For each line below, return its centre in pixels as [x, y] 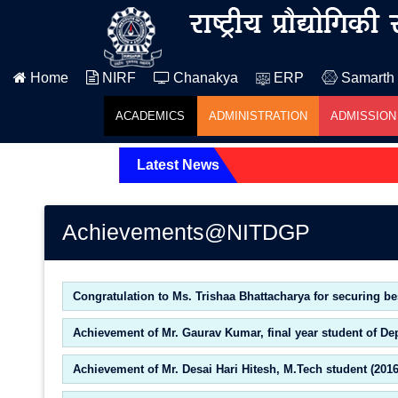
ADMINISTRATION [258, 116]
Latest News [179, 165]
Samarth [366, 78]
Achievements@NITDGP [186, 232]
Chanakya [204, 78]
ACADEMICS [151, 116]
